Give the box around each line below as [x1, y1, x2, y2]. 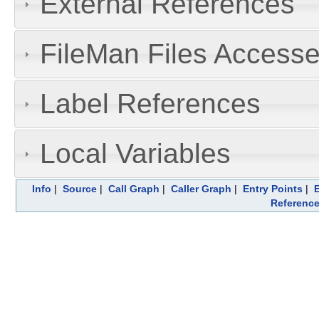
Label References [39, 88, 261, 120]
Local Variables [39, 137, 231, 169]
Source [63, 182, 97, 194]
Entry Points [243, 182, 303, 194]
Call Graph [108, 182, 159, 194]
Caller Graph [171, 182, 231, 194]
